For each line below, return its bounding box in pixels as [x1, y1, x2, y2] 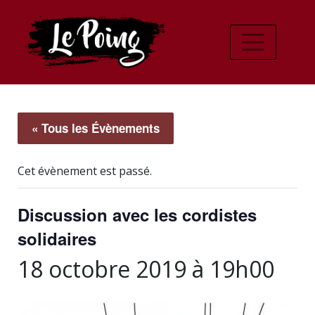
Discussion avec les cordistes [18, 202, 257, 226]
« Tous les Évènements [32, 120, 160, 136]
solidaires [18, 226, 96, 250]
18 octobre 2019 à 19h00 [18, 254, 274, 284]
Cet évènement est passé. [18, 163, 152, 179]
